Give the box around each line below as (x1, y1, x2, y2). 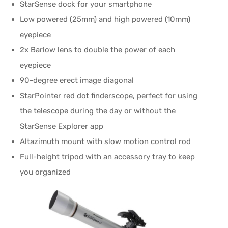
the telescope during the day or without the (20, 106, 176, 116)
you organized (20, 167, 71, 177)
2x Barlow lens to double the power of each (20, 45, 176, 54)
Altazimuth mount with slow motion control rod (20, 136, 191, 146)
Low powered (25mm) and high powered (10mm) (20, 14, 191, 24)
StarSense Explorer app (20, 121, 104, 131)
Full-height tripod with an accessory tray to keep (20, 152, 195, 161)
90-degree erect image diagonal (20, 75, 134, 85)
